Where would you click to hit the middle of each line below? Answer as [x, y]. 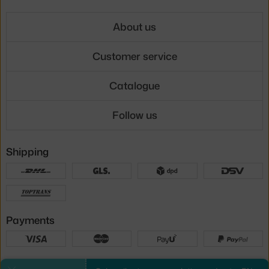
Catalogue [134, 86]
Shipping [27, 151]
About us [134, 27]
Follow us [134, 115]
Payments [30, 219]
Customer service [134, 56]
